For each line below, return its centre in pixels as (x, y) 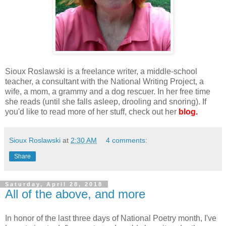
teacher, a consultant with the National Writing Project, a (104, 82)
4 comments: (127, 140)
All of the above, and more (75, 194)
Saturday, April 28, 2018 (54, 184)
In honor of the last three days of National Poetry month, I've (111, 218)
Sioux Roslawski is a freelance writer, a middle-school (101, 72)
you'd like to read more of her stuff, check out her (92, 112)
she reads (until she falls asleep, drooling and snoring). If (106, 102)
